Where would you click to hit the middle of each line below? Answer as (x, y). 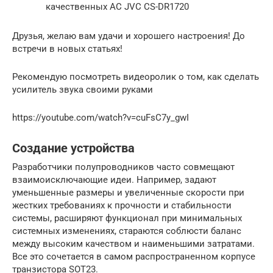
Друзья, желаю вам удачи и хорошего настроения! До (129, 36)
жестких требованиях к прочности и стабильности (122, 205)
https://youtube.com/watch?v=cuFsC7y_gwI (101, 117)
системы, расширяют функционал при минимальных (127, 218)
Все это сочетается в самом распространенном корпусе (134, 256)
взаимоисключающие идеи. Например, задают (114, 179)
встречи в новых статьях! (67, 48)
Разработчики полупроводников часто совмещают (123, 167)
